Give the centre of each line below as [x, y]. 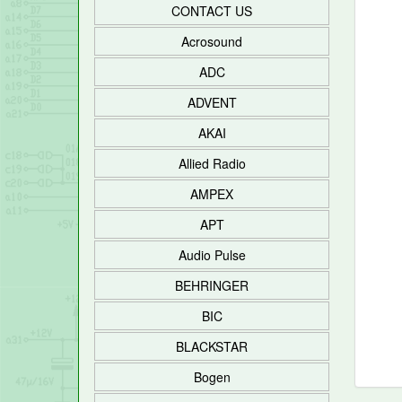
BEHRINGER [212, 285]
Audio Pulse [212, 255]
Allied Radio [212, 163]
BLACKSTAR [212, 346]
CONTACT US [212, 11]
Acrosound [212, 41]
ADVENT [212, 102]
